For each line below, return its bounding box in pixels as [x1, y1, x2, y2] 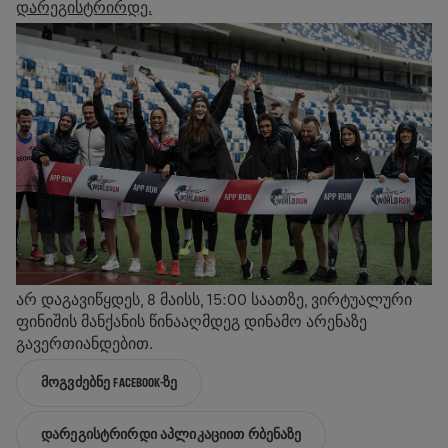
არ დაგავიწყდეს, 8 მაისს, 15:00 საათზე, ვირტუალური [16, 291, 412, 308]
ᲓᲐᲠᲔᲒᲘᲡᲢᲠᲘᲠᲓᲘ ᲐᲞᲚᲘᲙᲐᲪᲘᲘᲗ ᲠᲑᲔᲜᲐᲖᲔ [41, 427, 302, 442]
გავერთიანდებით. [16, 335, 153, 352]
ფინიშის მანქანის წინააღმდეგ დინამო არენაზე [16, 313, 367, 330]
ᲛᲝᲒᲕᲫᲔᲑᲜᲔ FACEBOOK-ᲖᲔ [41, 375, 177, 390]
